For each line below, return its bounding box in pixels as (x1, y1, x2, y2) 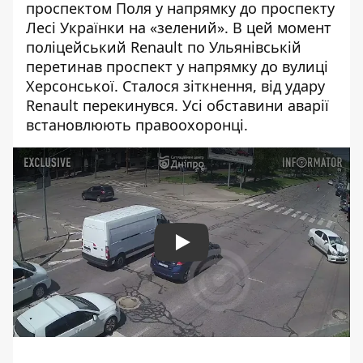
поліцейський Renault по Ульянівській (26, 37, 301, 57)
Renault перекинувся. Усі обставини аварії (26, 96, 329, 115)
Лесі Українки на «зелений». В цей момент (26, 18, 331, 37)
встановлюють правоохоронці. (26, 115, 248, 135)
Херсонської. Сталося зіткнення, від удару (26, 76, 325, 96)
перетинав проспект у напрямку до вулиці (26, 57, 328, 76)
